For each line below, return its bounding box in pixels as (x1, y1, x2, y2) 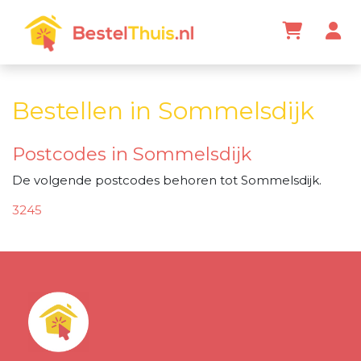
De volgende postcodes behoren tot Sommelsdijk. (12, 172, 322, 188)
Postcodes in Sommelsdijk (12, 143, 251, 166)
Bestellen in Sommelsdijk (12, 95, 314, 126)
